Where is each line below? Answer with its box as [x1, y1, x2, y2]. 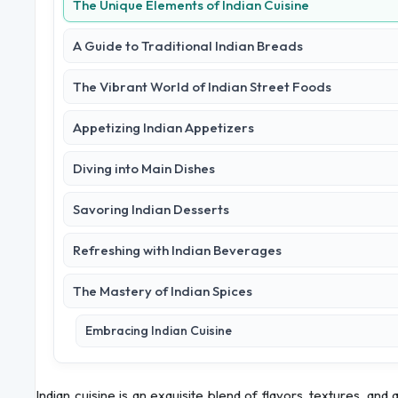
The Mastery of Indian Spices [73, 283, 252, 300]
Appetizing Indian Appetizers [73, 119, 254, 137]
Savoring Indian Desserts [73, 201, 229, 219]
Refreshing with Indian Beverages [73, 242, 282, 259]
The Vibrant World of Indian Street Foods [73, 78, 331, 96]
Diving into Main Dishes [73, 160, 215, 178]
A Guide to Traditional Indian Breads [73, 37, 303, 55]
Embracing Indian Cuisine [85, 322, 232, 339]
